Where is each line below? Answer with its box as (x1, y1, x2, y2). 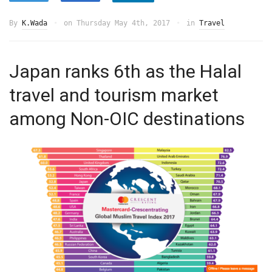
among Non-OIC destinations (9, 108, 245, 130)
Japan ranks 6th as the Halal (9, 61, 242, 83)
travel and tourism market (9, 84, 219, 106)
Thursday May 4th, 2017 (76, 19, 170, 28)
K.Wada (22, 19, 47, 28)
